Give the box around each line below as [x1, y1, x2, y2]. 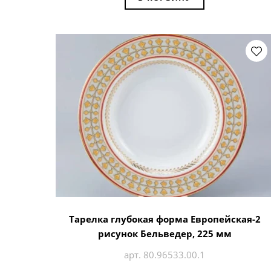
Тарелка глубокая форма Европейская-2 [68, 212, 261, 225]
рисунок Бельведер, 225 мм [97, 227, 232, 240]
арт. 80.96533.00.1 [124, 248, 205, 261]
